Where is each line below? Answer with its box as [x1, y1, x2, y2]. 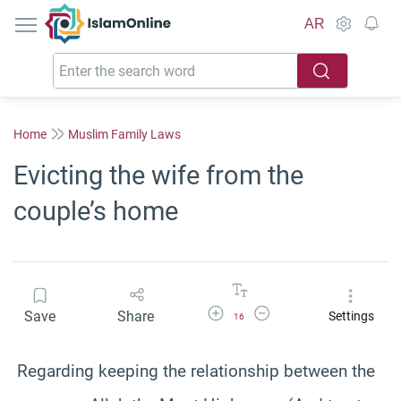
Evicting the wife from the [13, 160, 303, 191]
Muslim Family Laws [68, 126, 181, 141]
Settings [328, 309, 374, 324]
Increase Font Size [205, 304, 292, 317]
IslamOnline [107, 4, 183, 21]
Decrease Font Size [252, 304, 341, 317]
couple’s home [13, 196, 178, 226]
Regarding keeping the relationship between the [17, 360, 375, 381]
